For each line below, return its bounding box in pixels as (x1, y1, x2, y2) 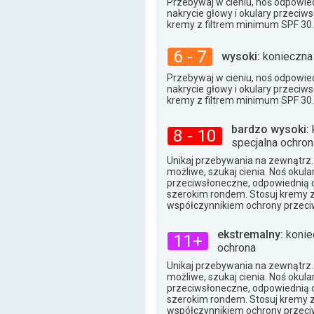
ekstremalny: (217, 227, 283, 241)
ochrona (217, 240, 256, 254)
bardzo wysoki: (231, 122, 309, 136)
